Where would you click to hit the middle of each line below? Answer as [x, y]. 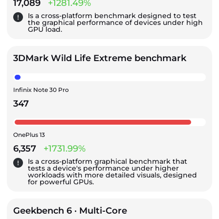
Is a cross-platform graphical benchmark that [108, 161]
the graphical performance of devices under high [115, 22]
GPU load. [45, 29]
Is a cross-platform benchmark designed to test [112, 15]
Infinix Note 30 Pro [41, 89]
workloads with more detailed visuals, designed [112, 175]
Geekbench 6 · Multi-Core [70, 210]
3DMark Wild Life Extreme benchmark [100, 58]
